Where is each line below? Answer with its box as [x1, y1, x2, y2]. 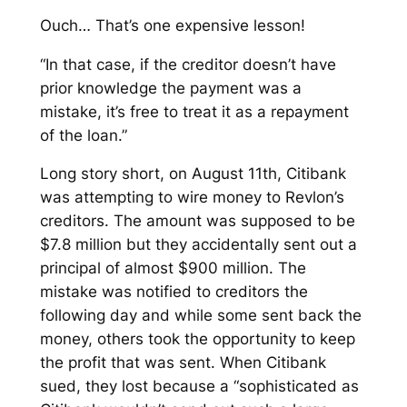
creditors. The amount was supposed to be [39, 212, 355, 231]
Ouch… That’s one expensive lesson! [39, 15, 310, 35]
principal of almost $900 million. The [39, 259, 306, 278]
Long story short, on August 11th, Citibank [39, 164, 346, 184]
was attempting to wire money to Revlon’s [39, 188, 344, 207]
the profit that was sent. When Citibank [39, 353, 326, 372]
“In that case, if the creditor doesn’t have [39, 55, 336, 74]
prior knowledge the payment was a [39, 78, 302, 97]
